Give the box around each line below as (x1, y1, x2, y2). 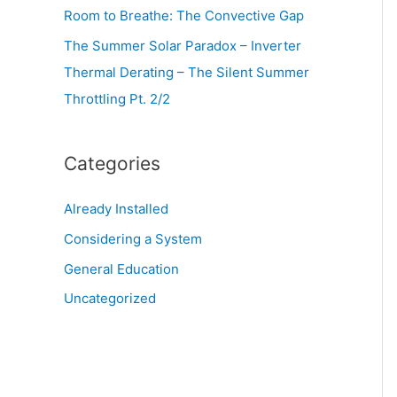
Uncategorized (64, 290, 156, 307)
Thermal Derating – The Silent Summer (64, 64, 309, 81)
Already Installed (64, 200, 168, 217)
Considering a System (64, 230, 202, 247)
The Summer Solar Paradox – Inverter (64, 37, 301, 54)
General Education (64, 260, 179, 277)
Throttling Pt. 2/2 (64, 90, 170, 107)
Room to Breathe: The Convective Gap (64, 7, 304, 25)
